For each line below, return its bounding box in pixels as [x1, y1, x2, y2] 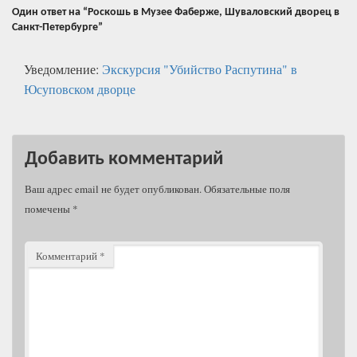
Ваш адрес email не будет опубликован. [25, 181, 202, 196]
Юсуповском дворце [24, 80, 135, 97]
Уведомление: [24, 60, 102, 77]
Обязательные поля [204, 181, 290, 196]
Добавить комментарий [25, 149, 223, 169]
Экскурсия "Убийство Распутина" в [102, 60, 297, 77]
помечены [25, 201, 73, 216]
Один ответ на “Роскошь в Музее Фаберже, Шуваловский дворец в [12, 6, 339, 18]
